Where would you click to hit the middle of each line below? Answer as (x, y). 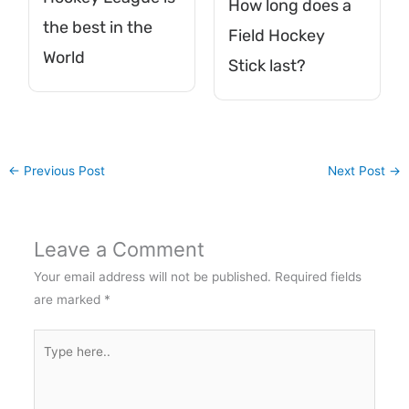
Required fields (318, 276)
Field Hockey (277, 36)
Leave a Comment (119, 249)
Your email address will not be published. (152, 276)
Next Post (358, 171)
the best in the (98, 28)
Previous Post (63, 171)
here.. (49, 363)
